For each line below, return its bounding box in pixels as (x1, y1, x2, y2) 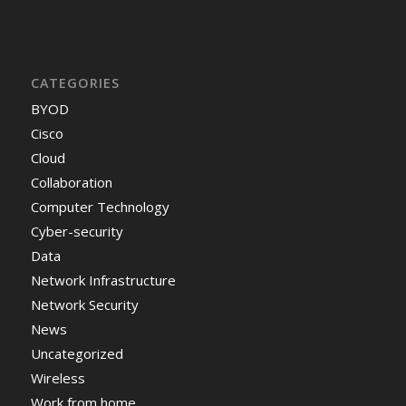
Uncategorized (30, 344, 123, 363)
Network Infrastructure (30, 271, 176, 290)
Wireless (30, 369, 85, 388)
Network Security (30, 295, 139, 314)
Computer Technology (30, 198, 169, 217)
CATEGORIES (30, 74, 120, 92)
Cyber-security (30, 222, 123, 241)
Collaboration (30, 173, 112, 192)
